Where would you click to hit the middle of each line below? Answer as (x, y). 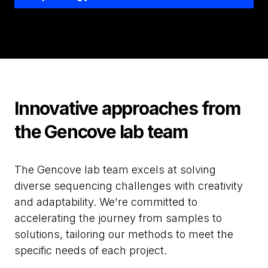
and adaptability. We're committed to (106, 202)
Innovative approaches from (127, 108)
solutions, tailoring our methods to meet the (124, 234)
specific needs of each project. (91, 250)
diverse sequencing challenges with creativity (129, 185)
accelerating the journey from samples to (118, 218)
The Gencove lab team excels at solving (115, 169)
